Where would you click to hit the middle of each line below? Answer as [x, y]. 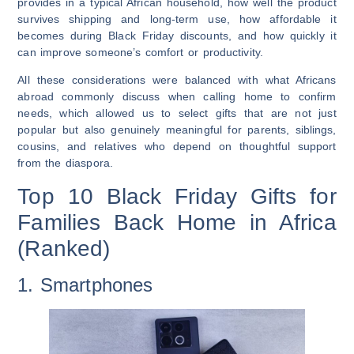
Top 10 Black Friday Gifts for [177, 196]
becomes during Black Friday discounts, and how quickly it [177, 35]
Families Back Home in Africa [177, 222]
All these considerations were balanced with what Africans [177, 80]
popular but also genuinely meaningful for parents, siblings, [177, 130]
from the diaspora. [65, 163]
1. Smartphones [85, 284]
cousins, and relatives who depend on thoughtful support [177, 147]
